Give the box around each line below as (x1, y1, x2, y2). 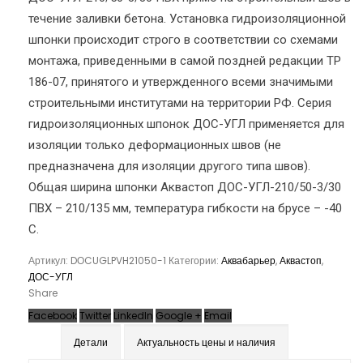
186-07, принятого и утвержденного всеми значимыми (28, 74, 333, 89)
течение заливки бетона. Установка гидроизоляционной (28, 11, 346, 26)
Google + (156, 308, 202, 322)
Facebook (28, 308, 77, 322)
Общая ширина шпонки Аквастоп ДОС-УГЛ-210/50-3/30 (28, 179, 341, 194)
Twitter (79, 308, 111, 322)
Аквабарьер (221, 253, 275, 267)
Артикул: (28, 253, 70, 267)
